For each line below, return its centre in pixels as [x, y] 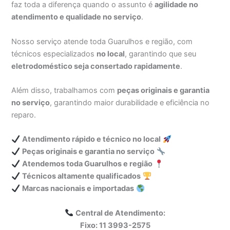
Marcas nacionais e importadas [78, 189]
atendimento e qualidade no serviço [76, 17]
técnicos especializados [54, 54]
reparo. [24, 115]
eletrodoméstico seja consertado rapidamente [96, 66]
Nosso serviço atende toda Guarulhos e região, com [102, 41]
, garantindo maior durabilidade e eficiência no [130, 103]
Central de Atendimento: [120, 213]
